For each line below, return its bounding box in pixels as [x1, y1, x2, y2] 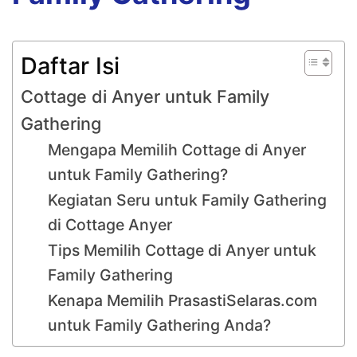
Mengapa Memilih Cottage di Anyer [48, 139, 307, 159]
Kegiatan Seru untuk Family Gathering [48, 190, 328, 210]
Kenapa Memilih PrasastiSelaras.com [48, 290, 318, 310]
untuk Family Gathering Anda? [48, 315, 272, 335]
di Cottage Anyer [48, 214, 173, 234]
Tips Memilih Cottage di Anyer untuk [48, 240, 317, 260]
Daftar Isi [21, 51, 120, 80]
